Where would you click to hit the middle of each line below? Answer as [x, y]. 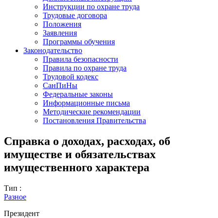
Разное [15, 197]
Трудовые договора [75, 15]
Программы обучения [79, 41]
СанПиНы [60, 85]
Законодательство [53, 50]
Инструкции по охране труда [91, 6]
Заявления [60, 33]
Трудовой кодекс [71, 76]
